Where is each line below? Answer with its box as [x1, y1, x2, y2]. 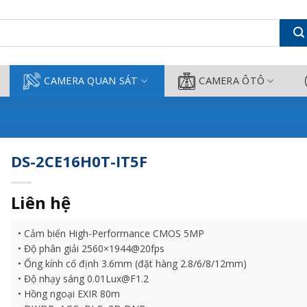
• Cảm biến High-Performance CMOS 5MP [18, 227, 205, 240]
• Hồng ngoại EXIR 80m [18, 287, 121, 300]
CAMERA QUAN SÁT [44, 74, 138, 87]
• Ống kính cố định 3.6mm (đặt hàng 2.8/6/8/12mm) [18, 257, 247, 270]
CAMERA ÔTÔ [199, 74, 265, 87]
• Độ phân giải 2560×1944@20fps [18, 242, 165, 255]
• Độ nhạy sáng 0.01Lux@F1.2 [18, 272, 149, 285]
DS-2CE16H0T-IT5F [11, 151, 148, 171]
